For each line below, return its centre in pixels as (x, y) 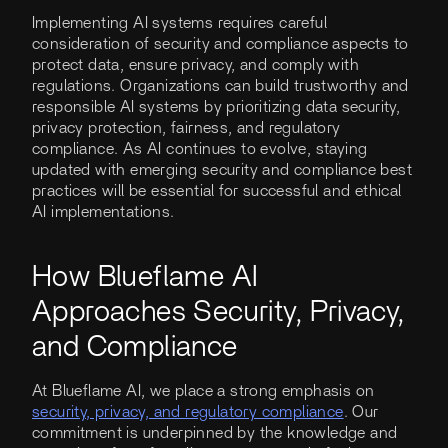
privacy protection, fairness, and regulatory (186, 127)
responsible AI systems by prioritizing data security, (216, 106)
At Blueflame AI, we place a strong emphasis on (203, 391)
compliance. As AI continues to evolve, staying (200, 148)
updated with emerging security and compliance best (222, 169)
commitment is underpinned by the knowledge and (215, 433)
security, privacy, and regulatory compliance (188, 412)
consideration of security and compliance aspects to (220, 43)
